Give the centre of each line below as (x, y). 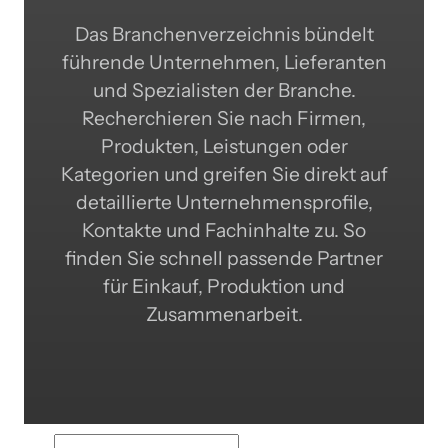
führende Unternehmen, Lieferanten (224, 62)
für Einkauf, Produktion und (224, 286)
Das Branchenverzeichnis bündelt (224, 34)
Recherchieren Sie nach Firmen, (224, 118)
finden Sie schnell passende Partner (224, 258)
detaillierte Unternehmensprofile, (224, 202)
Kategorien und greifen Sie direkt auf (224, 174)
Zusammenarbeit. (224, 314)
